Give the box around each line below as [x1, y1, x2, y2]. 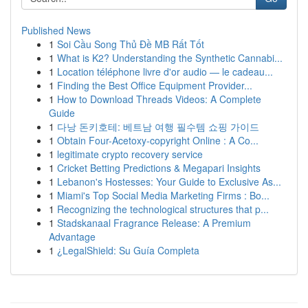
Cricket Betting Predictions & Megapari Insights [57, 161, 261, 175]
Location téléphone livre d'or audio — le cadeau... [57, 65, 273, 78]
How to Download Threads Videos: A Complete [57, 92, 261, 106]
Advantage [49, 230, 96, 243]
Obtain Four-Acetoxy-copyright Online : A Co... [57, 133, 258, 147]
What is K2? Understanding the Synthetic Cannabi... [57, 51, 283, 65]
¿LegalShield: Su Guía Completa [57, 243, 199, 257]
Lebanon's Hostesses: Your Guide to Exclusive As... [57, 175, 281, 188]
